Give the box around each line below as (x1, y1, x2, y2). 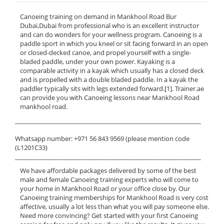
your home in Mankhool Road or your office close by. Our (20, 184, 190, 193)
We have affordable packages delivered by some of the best (20, 166, 196, 175)
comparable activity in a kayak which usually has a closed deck (20, 66, 204, 75)
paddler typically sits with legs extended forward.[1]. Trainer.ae (20, 84, 204, 93)
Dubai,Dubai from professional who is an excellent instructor (20, 21, 199, 30)
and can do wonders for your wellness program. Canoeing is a (20, 30, 202, 39)
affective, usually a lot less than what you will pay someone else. (20, 202, 209, 211)
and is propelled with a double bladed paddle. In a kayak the (20, 75, 198, 84)
